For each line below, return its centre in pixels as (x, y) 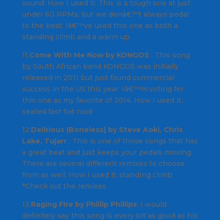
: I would (151, 205)
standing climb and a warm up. (76, 37)
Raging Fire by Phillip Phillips (84, 205)
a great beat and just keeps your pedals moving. (107, 152)
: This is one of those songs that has (132, 141)
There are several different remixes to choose (103, 164)
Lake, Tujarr (44, 141)
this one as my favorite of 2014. (78, 100)
